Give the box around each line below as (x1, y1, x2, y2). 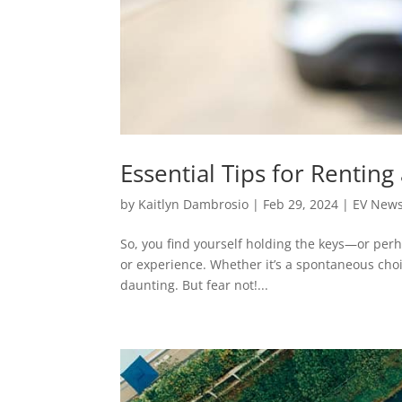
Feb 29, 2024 (263, 196, 339, 214)
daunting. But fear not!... (120, 276, 269, 294)
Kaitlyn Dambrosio (138, 196, 249, 214)
